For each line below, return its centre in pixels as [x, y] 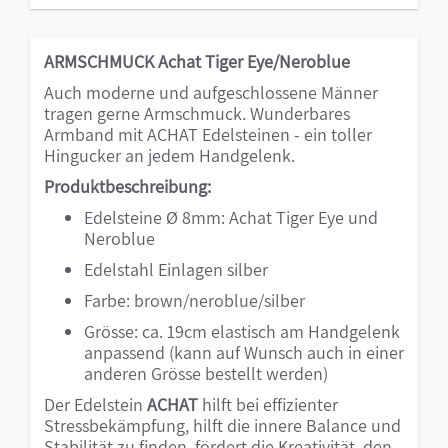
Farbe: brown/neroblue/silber [194, 300]
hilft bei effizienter [268, 404]
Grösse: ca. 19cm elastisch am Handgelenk [242, 331]
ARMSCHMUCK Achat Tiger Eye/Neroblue [197, 61]
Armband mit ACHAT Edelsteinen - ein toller [208, 134]
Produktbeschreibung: [127, 186]
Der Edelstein [95, 404]
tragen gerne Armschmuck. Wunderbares [197, 113]
